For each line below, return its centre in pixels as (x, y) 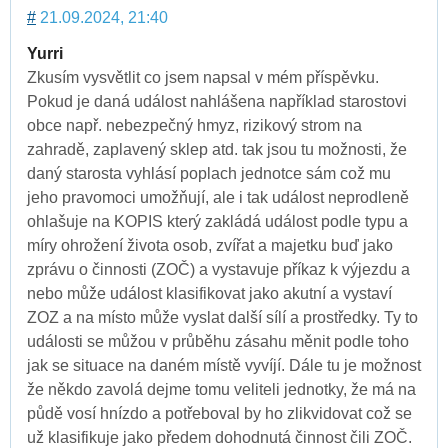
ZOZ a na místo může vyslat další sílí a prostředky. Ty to (222, 317)
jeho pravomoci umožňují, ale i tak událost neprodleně (218, 197)
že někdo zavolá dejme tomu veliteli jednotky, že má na (221, 389)
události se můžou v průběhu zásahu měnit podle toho (218, 341)
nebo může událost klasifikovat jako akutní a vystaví (209, 293)
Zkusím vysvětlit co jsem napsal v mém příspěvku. (203, 77)
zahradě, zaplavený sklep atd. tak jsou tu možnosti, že (217, 149)
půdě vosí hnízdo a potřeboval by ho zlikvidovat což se (219, 413)
